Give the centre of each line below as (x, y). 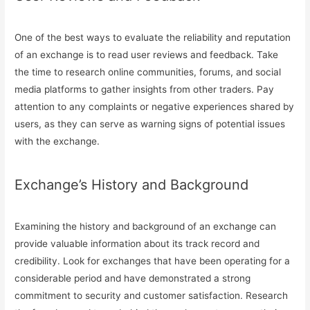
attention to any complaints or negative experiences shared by (155, 106)
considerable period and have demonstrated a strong (133, 278)
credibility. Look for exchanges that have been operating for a (153, 261)
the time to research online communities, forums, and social (148, 72)
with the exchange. (57, 141)
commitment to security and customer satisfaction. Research (152, 295)
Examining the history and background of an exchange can (146, 226)
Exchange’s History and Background (132, 184)
